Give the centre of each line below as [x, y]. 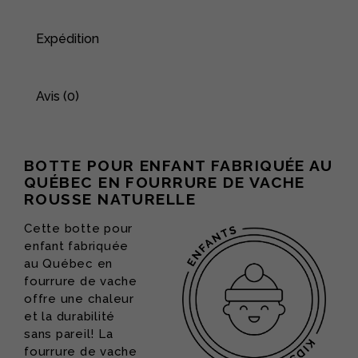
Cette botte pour [78, 228]
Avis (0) [58, 96]
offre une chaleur [79, 298]
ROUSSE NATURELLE [110, 199]
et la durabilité [70, 316]
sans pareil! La [69, 334]
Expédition [68, 38]
